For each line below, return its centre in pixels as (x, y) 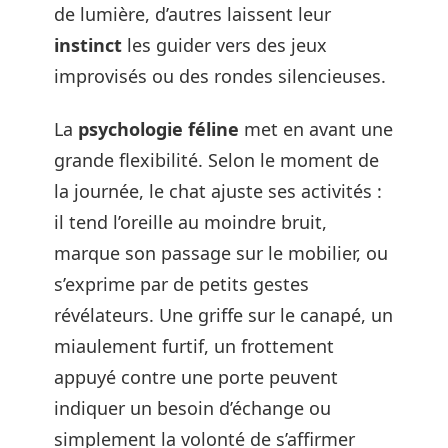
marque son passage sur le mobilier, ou (221, 253)
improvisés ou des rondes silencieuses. (220, 75)
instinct (88, 44)
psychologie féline (158, 129)
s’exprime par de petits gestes (181, 284)
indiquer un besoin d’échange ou (192, 408)
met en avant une (316, 129)
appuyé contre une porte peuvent (196, 377)
